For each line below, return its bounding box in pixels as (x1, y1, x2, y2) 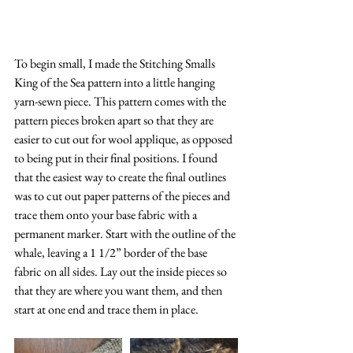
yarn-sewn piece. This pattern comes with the (14, 92, 229, 110)
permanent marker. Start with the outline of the (14, 225, 238, 242)
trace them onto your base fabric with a (14, 206, 199, 223)
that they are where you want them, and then (14, 281, 225, 299)
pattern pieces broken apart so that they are (14, 111, 216, 128)
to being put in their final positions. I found (14, 149, 220, 166)
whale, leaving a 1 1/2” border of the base (14, 243, 210, 261)
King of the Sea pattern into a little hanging (14, 73, 217, 91)
